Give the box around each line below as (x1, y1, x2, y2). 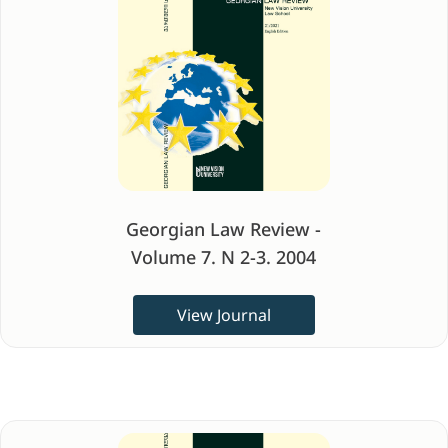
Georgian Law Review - (126, 217, 322, 241)
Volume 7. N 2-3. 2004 (131, 245, 317, 269)
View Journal (176, 304, 271, 326)
